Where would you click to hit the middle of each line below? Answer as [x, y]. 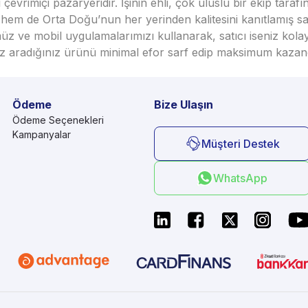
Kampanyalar [42, 134]
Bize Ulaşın [184, 104]
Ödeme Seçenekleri [58, 120]
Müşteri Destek [240, 144]
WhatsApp [240, 178]
